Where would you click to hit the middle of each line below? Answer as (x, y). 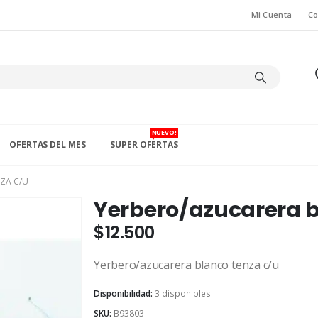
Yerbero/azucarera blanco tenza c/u (186, 265)
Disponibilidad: (124, 293)
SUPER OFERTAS (144, 145)
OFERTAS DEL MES (48, 145)
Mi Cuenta (272, 15)
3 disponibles (183, 293)
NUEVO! (164, 133)
